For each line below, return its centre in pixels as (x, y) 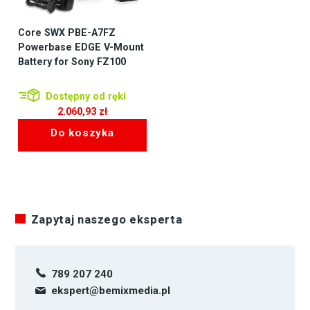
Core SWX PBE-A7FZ (66, 32)
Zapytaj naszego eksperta (107, 220)
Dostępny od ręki (84, 97)
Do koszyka (82, 133)
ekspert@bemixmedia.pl (110, 291)
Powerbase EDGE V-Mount (81, 47)
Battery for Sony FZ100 (72, 61)
